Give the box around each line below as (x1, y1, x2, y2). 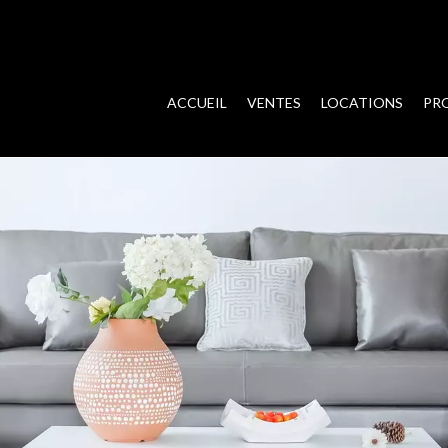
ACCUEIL (167, 93, 227, 111)
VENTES (247, 93, 301, 111)
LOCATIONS (321, 93, 403, 111)
